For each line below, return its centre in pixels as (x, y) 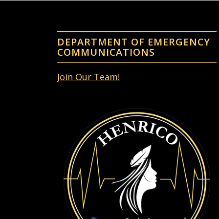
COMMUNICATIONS (106, 52)
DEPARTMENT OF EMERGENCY (134, 42)
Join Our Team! (89, 77)
